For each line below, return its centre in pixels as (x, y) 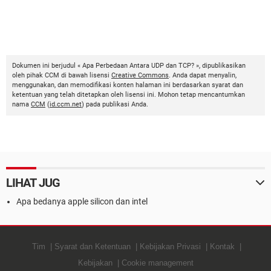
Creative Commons (140, 75)
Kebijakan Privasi (170, 247)
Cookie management (157, 263)
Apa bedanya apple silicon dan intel (82, 201)
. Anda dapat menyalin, (203, 75)
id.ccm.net (66, 104)
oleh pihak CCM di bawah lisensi (62, 75)
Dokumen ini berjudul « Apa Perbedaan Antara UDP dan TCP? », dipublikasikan (129, 66)
